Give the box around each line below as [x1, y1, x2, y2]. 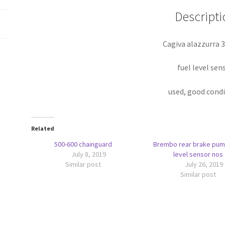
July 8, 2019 [71, 150, 106, 159]
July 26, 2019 [184, 160, 223, 169]
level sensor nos [173, 150, 223, 159]
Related [31, 125, 55, 133]
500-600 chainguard [54, 140, 112, 149]
